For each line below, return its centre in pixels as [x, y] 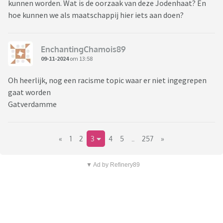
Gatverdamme [33, 104]
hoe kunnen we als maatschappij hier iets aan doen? [96, 15]
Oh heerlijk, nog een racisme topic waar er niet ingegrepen [107, 80]
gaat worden [30, 92]
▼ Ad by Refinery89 [113, 165]
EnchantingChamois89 [83, 49]
